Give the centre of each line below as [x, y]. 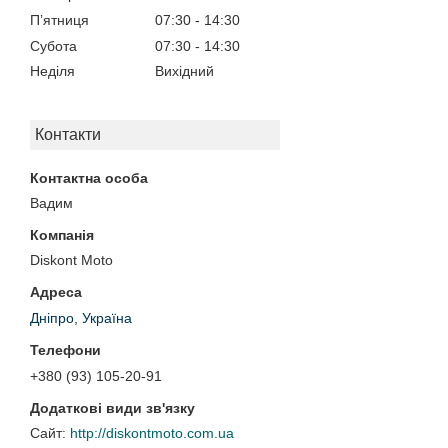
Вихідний [184, 71]
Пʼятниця [59, 19]
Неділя [52, 71]
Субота [53, 45]
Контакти [68, 135]
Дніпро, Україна [81, 318]
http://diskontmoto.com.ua [152, 433]
